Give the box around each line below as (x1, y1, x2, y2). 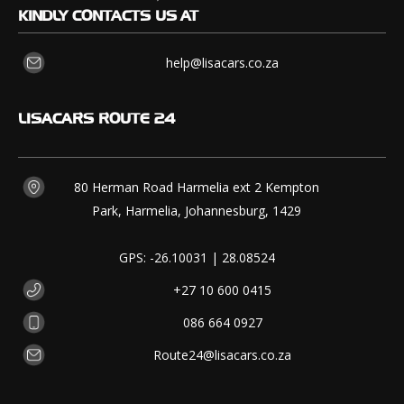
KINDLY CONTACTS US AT (18, 10, 198, 19)
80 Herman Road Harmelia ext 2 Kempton (74, 179, 320, 197)
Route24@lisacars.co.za (153, 346, 291, 364)
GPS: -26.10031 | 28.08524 (118, 249, 275, 267)
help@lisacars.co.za (166, 54, 279, 72)
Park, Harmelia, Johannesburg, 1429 (92, 202, 302, 220)
